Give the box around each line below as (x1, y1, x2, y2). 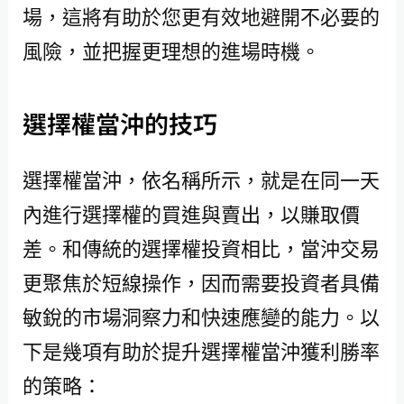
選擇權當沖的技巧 (22, 105, 217, 141)
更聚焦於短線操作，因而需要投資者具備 (22, 268, 380, 296)
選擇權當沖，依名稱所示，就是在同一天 (22, 165, 380, 193)
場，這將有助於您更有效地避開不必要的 (22, 2, 380, 30)
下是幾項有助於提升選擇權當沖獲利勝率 (22, 336, 380, 364)
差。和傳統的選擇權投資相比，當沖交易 (22, 234, 380, 262)
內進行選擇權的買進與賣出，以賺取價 (22, 199, 360, 227)
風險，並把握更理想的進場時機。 (22, 36, 320, 64)
